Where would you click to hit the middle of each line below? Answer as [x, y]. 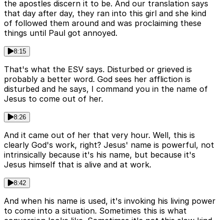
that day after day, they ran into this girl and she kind [105, 14]
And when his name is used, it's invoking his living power [110, 201]
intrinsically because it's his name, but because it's [100, 155]
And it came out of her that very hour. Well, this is [99, 135]
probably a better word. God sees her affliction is [97, 79]
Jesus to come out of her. [54, 99]
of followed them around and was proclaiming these [103, 23]
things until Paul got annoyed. [61, 33]
